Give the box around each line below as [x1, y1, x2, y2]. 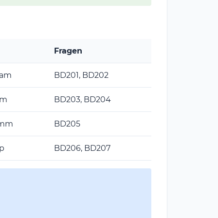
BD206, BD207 [54, 143, 110, 153]
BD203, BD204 [54, 94, 111, 104]
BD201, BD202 [54, 70, 109, 80]
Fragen [54, 46, 82, 55]
